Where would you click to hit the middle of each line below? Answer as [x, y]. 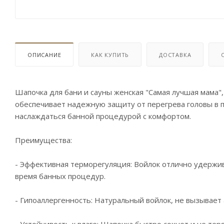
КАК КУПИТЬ [110, 54]
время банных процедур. [60, 176]
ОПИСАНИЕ [44, 54]
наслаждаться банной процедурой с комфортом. [103, 116]
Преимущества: [43, 140]
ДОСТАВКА [175, 54]
